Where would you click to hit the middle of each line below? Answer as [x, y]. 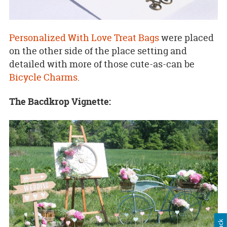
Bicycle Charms [43, 77]
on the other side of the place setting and [98, 51]
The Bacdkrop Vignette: [60, 102]
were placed [186, 37]
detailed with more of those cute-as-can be [102, 64]
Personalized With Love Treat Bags [84, 37]
